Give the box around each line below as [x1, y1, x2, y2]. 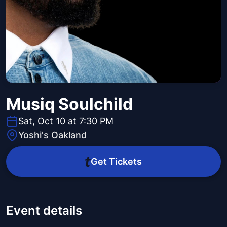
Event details [6, 203, 82, 218]
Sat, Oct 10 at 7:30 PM [18, 116, 113, 127]
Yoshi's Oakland [18, 130, 87, 141]
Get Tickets [90, 156, 142, 167]
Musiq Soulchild [6, 94, 133, 115]
